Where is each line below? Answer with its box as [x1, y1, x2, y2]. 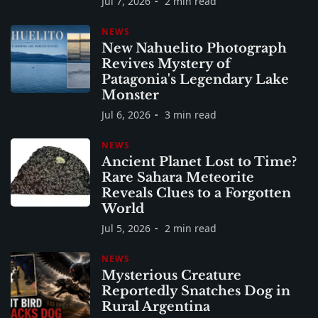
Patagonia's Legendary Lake [102, 71, 289, 87]
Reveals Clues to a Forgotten [102, 185, 291, 201]
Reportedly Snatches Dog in [102, 283, 290, 299]
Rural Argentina [102, 298, 210, 314]
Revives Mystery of [102, 55, 231, 72]
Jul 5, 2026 [102, 221, 150, 235]
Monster [102, 87, 159, 103]
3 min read [165, 107, 216, 121]
